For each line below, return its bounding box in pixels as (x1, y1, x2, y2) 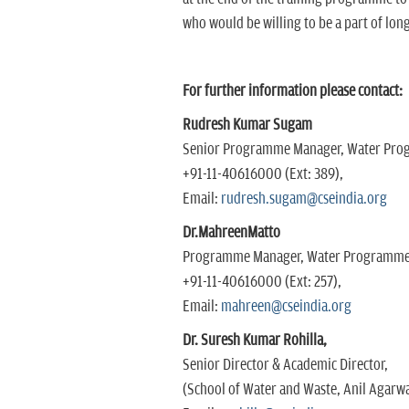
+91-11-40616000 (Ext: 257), (182, 272, 341, 291)
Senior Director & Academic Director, (182, 355, 391, 374)
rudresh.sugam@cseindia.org (220, 189, 387, 208)
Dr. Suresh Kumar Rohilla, (182, 330, 330, 350)
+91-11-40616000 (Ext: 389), (182, 164, 343, 184)
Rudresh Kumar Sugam (182, 115, 312, 134)
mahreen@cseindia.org (220, 297, 351, 316)
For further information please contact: (182, 81, 403, 100)
